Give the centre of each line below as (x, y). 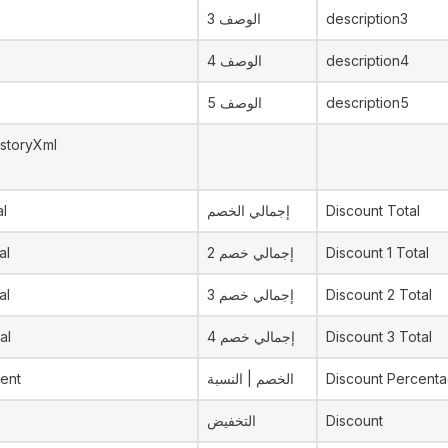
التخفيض (231, 420)
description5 (367, 102)
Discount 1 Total (377, 252)
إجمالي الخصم (248, 210)
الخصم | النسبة (250, 378)
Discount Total (373, 210)
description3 (367, 18)
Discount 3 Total (379, 336)
